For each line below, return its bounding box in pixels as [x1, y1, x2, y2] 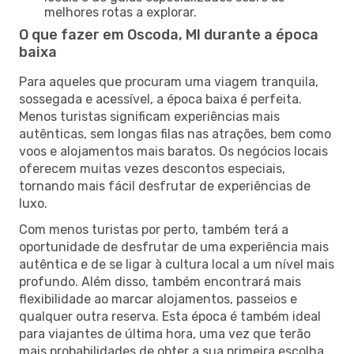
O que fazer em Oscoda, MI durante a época [19, 25, 318, 43]
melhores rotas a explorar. [44, 4, 197, 20]
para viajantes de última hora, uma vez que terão [19, 326, 311, 341]
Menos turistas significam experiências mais [19, 108, 280, 124]
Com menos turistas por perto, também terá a [19, 221, 288, 237]
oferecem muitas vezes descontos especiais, [19, 160, 285, 176]
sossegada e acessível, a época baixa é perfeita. [19, 91, 302, 107]
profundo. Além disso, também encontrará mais [19, 273, 301, 289]
